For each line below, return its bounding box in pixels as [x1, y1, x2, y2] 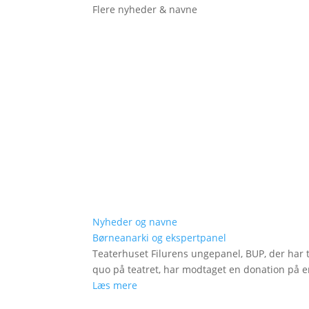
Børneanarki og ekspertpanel [92, 231, 227, 245]
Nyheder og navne [92, 215, 178, 229]
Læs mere [92, 279, 138, 292]
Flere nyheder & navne [92, 2, 198, 16]
